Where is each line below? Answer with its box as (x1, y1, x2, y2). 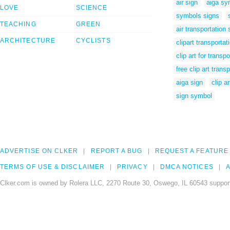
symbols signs (176, 11, 219, 20)
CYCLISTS (76, 37, 111, 45)
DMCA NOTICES (160, 163, 214, 171)
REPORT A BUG (90, 147, 143, 155)
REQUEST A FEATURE (155, 147, 228, 155)
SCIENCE (76, 4, 108, 12)
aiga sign (176, 78, 203, 86)
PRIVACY (117, 163, 148, 171)
